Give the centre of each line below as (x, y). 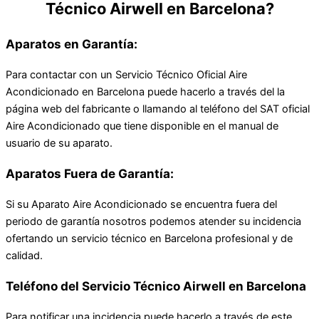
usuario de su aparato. (59, 143)
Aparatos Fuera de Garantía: (90, 174)
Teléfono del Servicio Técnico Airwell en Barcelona (156, 286)
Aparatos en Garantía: (72, 43)
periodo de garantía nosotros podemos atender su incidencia (153, 222)
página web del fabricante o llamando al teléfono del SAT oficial (158, 109)
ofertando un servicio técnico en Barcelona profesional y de (149, 239)
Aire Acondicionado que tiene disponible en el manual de (142, 126)
